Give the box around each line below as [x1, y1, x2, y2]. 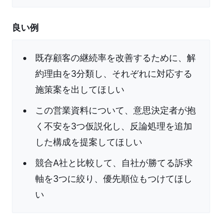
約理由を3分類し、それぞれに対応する [35, 68, 192, 79]
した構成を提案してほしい [35, 137, 142, 148]
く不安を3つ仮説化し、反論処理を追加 [35, 121, 192, 132]
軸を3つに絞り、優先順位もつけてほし [35, 173, 192, 184]
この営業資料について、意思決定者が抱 [35, 105, 196, 116]
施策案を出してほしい [35, 84, 124, 95]
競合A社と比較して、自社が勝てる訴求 [35, 158, 193, 168]
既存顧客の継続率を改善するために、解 [35, 53, 196, 63]
